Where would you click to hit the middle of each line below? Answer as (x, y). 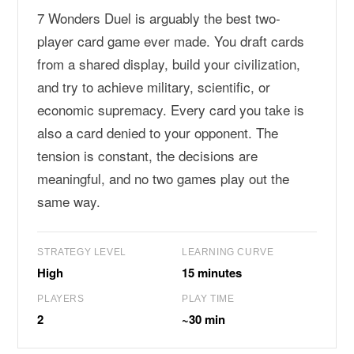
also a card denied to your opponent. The (158, 132)
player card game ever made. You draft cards (171, 41)
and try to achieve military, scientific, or (154, 87)
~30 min (203, 319)
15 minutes (212, 273)
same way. (69, 201)
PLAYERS (61, 299)
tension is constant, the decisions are (148, 155)
